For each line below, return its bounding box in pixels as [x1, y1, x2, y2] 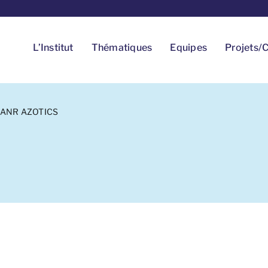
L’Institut [33, 42, 74, 53]
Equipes [170, 42, 208, 53]
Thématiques [91, 42, 153, 53]
